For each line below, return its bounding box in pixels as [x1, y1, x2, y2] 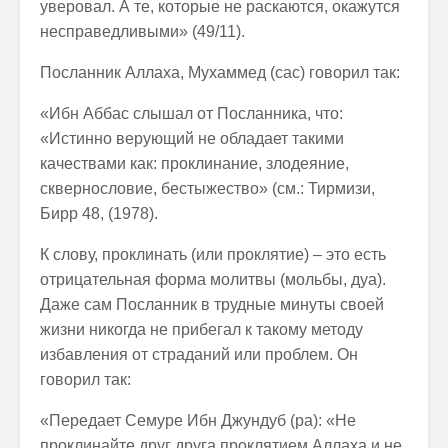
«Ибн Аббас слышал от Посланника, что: [40, 105, 343, 122]
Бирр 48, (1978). [40, 205, 158, 222]
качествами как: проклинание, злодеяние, [40, 155, 349, 172]
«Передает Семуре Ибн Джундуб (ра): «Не [40, 412, 356, 429]
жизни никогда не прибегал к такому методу [40, 321, 363, 338]
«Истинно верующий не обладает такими [40, 130, 344, 147]
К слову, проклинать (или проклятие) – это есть [40, 246, 386, 263]
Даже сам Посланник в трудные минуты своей [40, 296, 384, 313]
